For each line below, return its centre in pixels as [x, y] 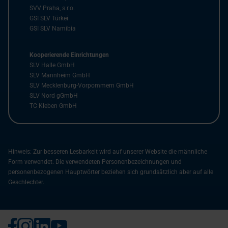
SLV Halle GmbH [52, 65]
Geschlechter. [26, 182]
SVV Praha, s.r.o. [52, 8]
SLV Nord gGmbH [54, 96]
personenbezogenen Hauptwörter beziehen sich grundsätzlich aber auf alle [111, 172]
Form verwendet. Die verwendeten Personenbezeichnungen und [95, 162]
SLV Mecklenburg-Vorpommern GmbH [82, 85]
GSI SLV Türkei [49, 18]
